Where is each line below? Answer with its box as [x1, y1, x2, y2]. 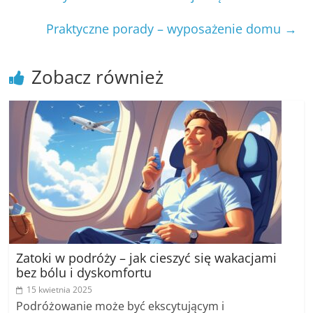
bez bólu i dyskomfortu [16, 264, 152, 282]
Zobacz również [31, 64, 164, 90]
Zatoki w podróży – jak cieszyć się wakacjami [16, 249, 277, 267]
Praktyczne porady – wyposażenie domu [45, 20, 284, 38]
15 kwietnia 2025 [27, 284, 93, 296]
